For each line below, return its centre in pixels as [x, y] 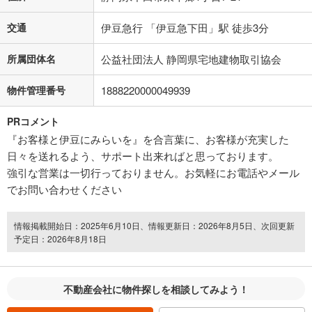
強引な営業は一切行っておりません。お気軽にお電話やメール [153, 172]
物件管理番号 [36, 89]
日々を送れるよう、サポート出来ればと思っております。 [143, 155]
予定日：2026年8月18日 [60, 238]
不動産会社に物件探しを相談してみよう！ [156, 289]
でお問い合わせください [64, 189]
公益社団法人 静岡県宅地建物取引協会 [191, 58]
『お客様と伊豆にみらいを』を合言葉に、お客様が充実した [148, 139]
